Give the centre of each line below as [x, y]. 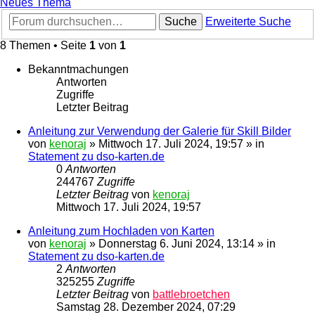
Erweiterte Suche [248, 22]
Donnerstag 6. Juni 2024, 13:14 [176, 244]
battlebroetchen [191, 295]
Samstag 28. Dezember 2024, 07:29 [146, 307]
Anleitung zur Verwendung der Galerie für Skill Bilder [160, 131]
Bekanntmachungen [78, 70]
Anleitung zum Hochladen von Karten [121, 231]
